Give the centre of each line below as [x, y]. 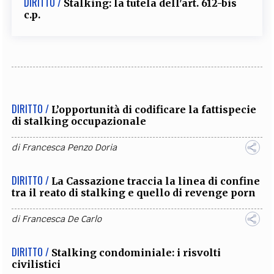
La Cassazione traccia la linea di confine [156, 181]
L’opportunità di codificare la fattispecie [154, 109]
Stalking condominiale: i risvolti [136, 252]
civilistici [36, 264]
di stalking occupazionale [79, 121]
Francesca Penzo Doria [70, 147]
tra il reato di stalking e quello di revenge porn [134, 192]
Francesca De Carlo [62, 219]
